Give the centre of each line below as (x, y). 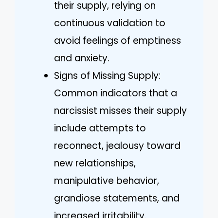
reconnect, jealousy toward (117, 145)
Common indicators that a (116, 93)
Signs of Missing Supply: (107, 75)
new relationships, (95, 163)
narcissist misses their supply (120, 110)
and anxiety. (82, 58)
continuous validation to (110, 23)
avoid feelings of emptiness (118, 40)
